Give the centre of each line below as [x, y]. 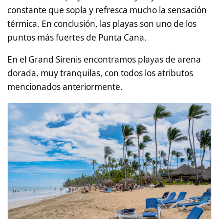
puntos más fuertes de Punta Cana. [77, 38]
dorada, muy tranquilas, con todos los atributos [100, 73]
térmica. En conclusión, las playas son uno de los [102, 24]
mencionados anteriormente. [65, 87]
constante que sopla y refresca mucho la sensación [107, 10]
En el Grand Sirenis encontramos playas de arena [104, 60]
